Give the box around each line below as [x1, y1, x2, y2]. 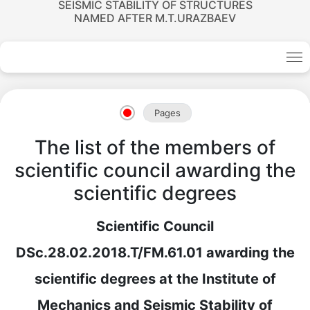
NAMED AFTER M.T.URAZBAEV [74, 10, 236, 25]
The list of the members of [35, 135, 275, 159]
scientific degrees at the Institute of [34, 270, 276, 287]
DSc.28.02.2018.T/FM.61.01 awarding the [15, 244, 295, 261]
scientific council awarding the [15, 158, 295, 182]
